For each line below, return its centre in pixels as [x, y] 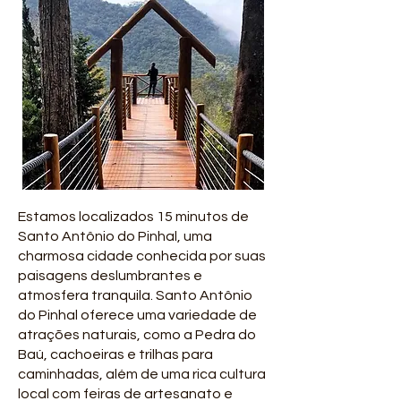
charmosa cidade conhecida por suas [142, 256]
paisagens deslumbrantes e [110, 276]
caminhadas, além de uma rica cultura [142, 374]
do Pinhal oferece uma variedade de [137, 315]
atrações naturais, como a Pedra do [137, 335]
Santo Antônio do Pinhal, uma [115, 236]
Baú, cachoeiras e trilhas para [115, 354]
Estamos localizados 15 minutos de [133, 217]
